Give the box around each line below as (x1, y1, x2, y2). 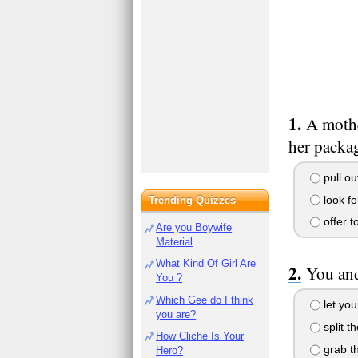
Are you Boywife (156, 221, 233, 233)
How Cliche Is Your (156, 329, 245, 342)
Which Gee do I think (156, 293, 254, 306)
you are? (156, 308, 197, 320)
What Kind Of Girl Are (156, 257, 257, 270)
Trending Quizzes (149, 194, 237, 206)
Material (156, 236, 193, 248)
